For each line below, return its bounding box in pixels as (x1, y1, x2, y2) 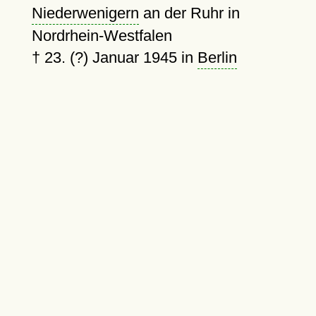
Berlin (197, 49, 237, 66)
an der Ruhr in (138, 4, 240, 22)
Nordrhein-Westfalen (31, 27, 172, 44)
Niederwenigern (31, 4, 139, 22)
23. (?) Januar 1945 (44, 49, 177, 66)
